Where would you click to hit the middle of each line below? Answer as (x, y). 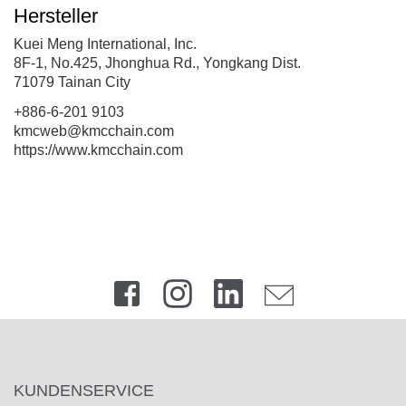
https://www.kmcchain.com (98, 150)
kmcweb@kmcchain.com (94, 131)
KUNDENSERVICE (84, 391)
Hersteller (56, 16)
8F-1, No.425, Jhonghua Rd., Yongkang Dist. (157, 63)
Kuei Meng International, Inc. (105, 44)
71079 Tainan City (72, 82)
